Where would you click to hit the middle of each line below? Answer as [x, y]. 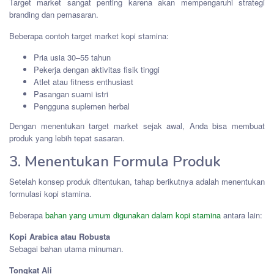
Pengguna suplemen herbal [82, 106]
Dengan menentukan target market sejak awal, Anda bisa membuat [137, 125]
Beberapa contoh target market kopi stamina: [89, 36]
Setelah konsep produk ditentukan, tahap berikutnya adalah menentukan [137, 181]
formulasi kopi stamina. [50, 193]
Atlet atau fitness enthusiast [83, 82]
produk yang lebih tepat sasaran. [67, 138]
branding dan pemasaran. [54, 15]
